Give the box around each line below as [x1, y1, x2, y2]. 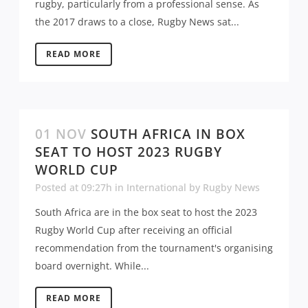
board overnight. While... [35, 258, 149, 272]
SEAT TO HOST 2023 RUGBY [35, 142, 222, 161]
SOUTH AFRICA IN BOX [91, 124, 245, 143]
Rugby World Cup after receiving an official [35, 223, 232, 236]
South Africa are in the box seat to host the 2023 [35, 205, 257, 219]
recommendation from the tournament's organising [35, 241, 273, 254]
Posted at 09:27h [35, 180, 112, 194]
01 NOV [35, 124, 87, 143]
